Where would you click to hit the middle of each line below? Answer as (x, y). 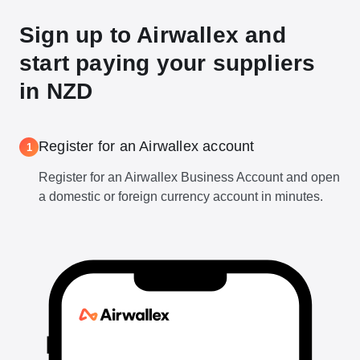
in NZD (56, 91)
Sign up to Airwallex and (153, 35)
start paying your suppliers (168, 63)
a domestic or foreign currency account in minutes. (181, 196)
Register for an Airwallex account (147, 146)
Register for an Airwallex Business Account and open (189, 177)
